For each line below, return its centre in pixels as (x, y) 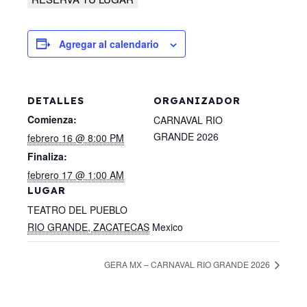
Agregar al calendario (109, 44)
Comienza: (52, 119)
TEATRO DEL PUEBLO (77, 209)
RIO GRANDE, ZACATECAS (88, 226)
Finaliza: (47, 156)
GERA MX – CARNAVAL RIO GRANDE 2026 (188, 265)
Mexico (168, 226)
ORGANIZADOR (197, 100)
